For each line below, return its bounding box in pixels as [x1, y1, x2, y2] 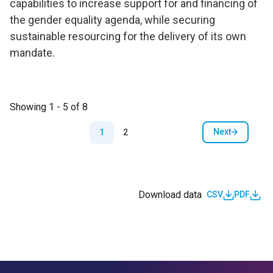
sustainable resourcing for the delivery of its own [10, 29, 246, 43]
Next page [224, 132, 264, 143]
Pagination [9, 113, 73, 129]
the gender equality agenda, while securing [10, 13, 215, 26]
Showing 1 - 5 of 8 [10, 101, 88, 113]
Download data [138, 188, 202, 200]
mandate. [10, 46, 55, 59]
